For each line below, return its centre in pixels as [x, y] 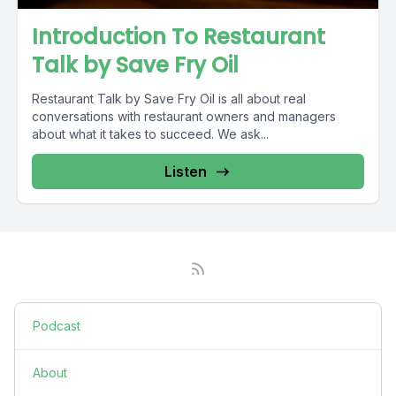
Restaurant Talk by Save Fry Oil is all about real [169, 99]
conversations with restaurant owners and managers [184, 116]
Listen [186, 171]
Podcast [57, 326]
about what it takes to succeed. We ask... [150, 134]
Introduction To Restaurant [179, 37]
